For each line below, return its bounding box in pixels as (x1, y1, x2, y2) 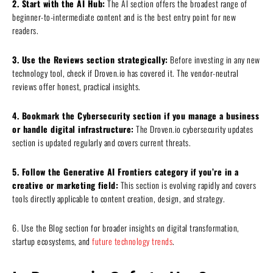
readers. (12, 24, 38, 37)
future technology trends (92, 235, 172, 248)
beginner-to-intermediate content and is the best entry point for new (12, 10, 236, 24)
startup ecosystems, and (12, 235, 92, 248)
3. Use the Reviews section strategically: (12, 53, 168, 66)
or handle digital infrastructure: (12, 122, 134, 136)
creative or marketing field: (12, 179, 118, 192)
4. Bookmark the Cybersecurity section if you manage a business (12, 109, 259, 122)
